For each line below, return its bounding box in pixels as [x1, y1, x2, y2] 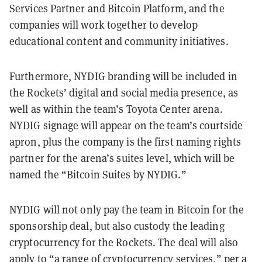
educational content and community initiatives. [9, 34, 229, 49]
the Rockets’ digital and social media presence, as [9, 85, 239, 100]
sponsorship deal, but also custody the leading [9, 219, 225, 233]
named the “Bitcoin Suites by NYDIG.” [9, 167, 187, 182]
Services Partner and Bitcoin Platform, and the [9, 1, 225, 16]
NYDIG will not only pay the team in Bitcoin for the [9, 202, 244, 217]
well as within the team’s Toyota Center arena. [9, 102, 223, 116]
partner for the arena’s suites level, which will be [9, 151, 235, 166]
